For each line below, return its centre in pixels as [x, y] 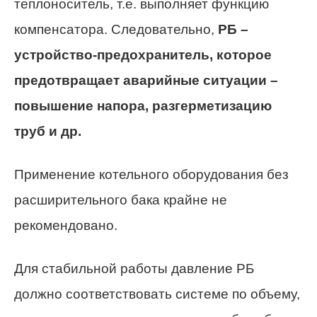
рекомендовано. [66, 225]
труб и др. [48, 131]
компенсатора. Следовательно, [116, 29]
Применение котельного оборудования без [151, 174]
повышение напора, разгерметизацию [143, 105]
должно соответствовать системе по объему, [157, 294]
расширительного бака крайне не [121, 200]
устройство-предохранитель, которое [143, 54]
